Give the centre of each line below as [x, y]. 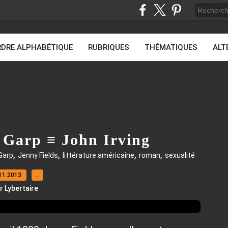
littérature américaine [98, 155]
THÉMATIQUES [171, 47]
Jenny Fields [38, 155]
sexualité [180, 155]
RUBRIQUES [109, 47]
